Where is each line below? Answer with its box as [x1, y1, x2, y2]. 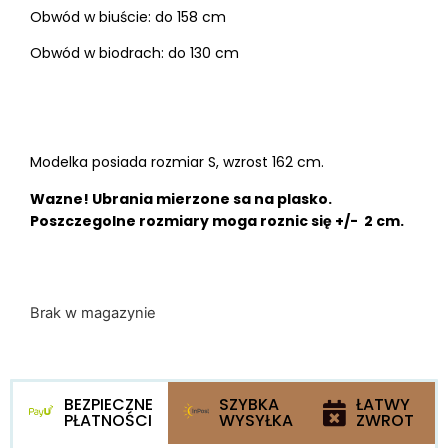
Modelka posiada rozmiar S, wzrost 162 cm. [30, 152, 324, 173]
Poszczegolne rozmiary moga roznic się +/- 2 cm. [30, 210, 404, 231]
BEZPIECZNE [64, 392, 153, 416]
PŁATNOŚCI [64, 408, 152, 432]
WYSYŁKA [219, 408, 293, 432]
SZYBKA [219, 392, 279, 416]
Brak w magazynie [30, 304, 156, 323]
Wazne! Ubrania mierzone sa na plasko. [30, 188, 332, 209]
